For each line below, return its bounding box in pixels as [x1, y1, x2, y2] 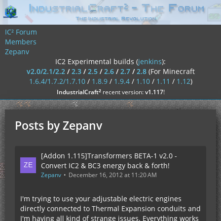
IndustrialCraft [56, 88, 99, 96]
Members [5, 37, 37, 46]
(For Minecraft [148, 67, 195, 76]
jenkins [138, 57, 162, 66]
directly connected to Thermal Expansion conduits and [20, 204, 201, 213]
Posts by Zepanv [15, 117, 102, 133]
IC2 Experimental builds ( [55, 57, 138, 66]
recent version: [101, 88, 145, 96]
